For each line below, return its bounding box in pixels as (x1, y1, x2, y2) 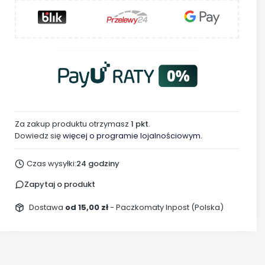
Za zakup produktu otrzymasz (15, 118, 131, 130)
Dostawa (28, 202, 65, 214)
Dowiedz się (15, 130, 63, 141)
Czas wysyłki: (26, 158, 76, 170)
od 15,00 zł (64, 202, 110, 214)
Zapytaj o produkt (24, 179, 95, 190)
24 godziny (76, 158, 119, 170)
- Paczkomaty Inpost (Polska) (109, 202, 224, 214)
